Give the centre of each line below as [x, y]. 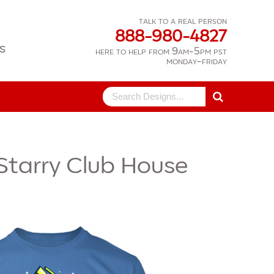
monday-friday [197, 61]
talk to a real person [183, 21]
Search [109, 93]
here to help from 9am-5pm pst [161, 51]
